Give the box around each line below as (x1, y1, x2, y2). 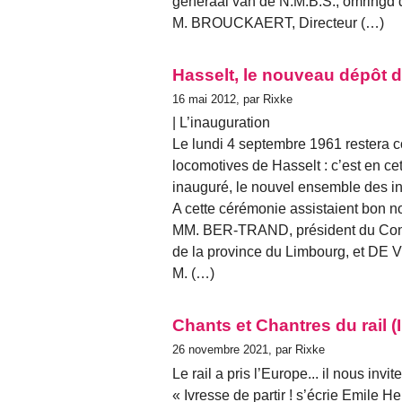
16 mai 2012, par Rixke (172, 92, 293, 107)
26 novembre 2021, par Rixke (172, 343, 325, 357)
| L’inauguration (172, 115, 270, 131)
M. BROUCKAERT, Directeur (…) (172, 15, 384, 31)
